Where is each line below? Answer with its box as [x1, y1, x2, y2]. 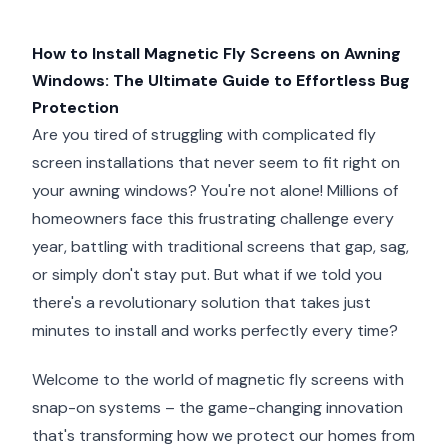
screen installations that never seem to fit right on [32, 152, 400, 173]
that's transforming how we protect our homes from [32, 424, 415, 446]
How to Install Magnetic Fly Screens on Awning [32, 43, 401, 64]
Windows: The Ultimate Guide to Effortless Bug [32, 70, 410, 91]
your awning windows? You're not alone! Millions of [32, 180, 398, 201]
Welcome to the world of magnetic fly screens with [32, 368, 404, 390]
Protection [32, 97, 119, 118]
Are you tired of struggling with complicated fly [32, 124, 376, 145]
